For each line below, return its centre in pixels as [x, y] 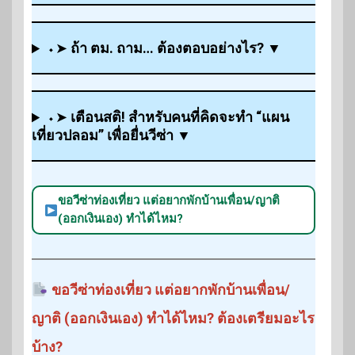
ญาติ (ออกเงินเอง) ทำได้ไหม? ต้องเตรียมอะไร [173, 319]
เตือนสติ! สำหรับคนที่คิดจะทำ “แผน [180, 117]
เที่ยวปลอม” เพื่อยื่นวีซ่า [103, 136]
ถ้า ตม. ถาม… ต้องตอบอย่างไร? [168, 48]
